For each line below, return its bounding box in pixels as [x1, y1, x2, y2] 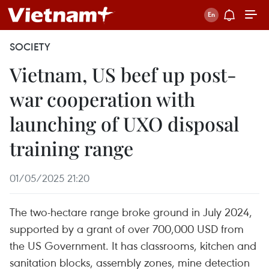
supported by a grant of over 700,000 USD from [10, 221, 244, 236]
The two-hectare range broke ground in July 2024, [10, 204, 252, 219]
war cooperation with [10, 86, 195, 112]
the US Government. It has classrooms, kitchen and [10, 238, 256, 253]
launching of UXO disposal [10, 110, 239, 136]
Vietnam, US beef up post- [10, 61, 237, 87]
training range [10, 135, 133, 161]
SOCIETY [10, 40, 50, 53]
